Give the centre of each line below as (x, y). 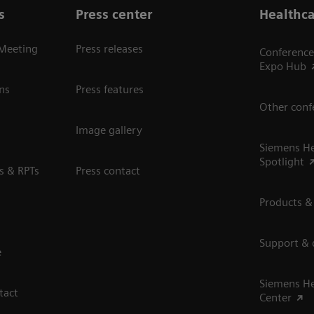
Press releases (109, 49)
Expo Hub (283, 67)
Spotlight (282, 162)
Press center (114, 15)
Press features (109, 90)
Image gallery (109, 130)
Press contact (108, 171)
